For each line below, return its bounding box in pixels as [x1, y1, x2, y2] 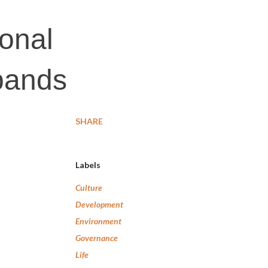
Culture [75, 182, 102, 193]
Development [75, 199, 123, 209]
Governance [75, 233, 118, 243]
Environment [75, 216, 121, 226]
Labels [75, 160, 100, 170]
